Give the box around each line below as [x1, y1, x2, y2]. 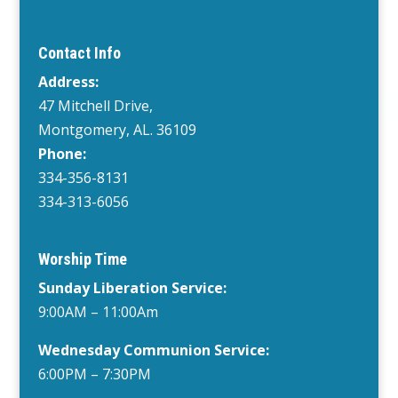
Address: [37, 72, 99, 92]
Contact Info [37, 44, 121, 63]
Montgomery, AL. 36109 [37, 120, 196, 140]
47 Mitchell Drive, [37, 96, 153, 116]
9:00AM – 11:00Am [37, 301, 158, 322]
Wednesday [37, 339, 120, 360]
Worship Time [37, 249, 127, 268]
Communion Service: [119, 339, 269, 360]
